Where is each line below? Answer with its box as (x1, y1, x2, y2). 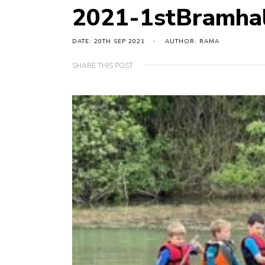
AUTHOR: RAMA (165, 37, 219, 46)
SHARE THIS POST (72, 61, 133, 71)
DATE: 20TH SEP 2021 (72, 37, 145, 46)
